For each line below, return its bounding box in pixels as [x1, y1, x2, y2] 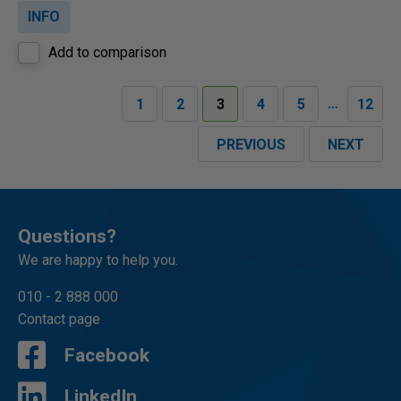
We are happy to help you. [18, 252, 178, 269]
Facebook [64, 345, 149, 366]
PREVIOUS [217, 136, 286, 153]
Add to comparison [48, 44, 166, 61]
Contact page [18, 311, 100, 328]
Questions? [18, 226, 116, 247]
